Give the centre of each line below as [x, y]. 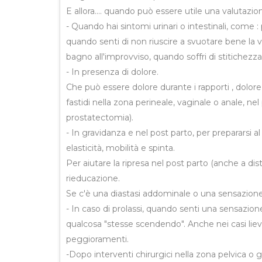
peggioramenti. [97, 239]
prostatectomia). [100, 118]
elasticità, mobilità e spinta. [120, 148]
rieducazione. [93, 178]
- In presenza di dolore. [112, 72]
